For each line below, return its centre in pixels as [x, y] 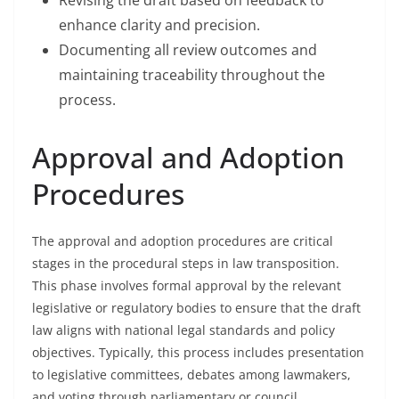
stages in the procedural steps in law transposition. [186, 263]
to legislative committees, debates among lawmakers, [191, 375]
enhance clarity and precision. [159, 25]
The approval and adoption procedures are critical [183, 241]
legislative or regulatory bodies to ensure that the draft [196, 308]
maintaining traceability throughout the [192, 75]
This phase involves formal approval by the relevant [187, 285]
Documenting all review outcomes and [188, 50]
